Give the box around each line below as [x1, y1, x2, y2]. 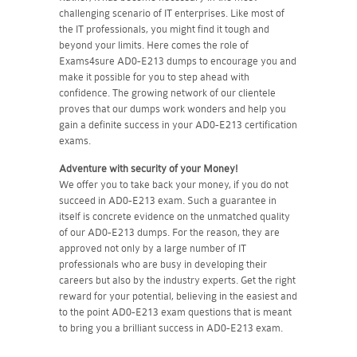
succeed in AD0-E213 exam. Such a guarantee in [59, 194, 277, 206]
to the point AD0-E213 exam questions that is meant [59, 305, 292, 318]
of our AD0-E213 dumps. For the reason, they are [59, 226, 280, 238]
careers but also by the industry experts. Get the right [59, 273, 296, 286]
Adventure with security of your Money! [59, 162, 237, 175]
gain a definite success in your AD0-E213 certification [59, 118, 297, 131]
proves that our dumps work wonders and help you [59, 102, 286, 115]
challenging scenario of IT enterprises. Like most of [59, 6, 284, 19]
